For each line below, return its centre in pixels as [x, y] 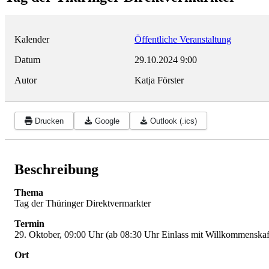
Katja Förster [159, 80]
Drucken [50, 121]
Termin [29, 224]
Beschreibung [56, 170]
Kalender [32, 40]
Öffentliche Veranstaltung [183, 40]
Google [107, 121]
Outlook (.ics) [173, 121]
